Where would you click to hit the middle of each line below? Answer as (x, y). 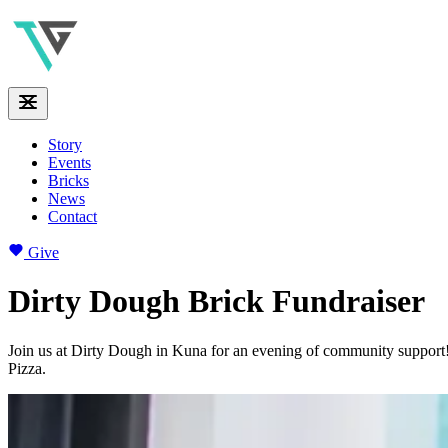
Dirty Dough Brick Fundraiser (216, 301)
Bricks (68, 180)
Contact (72, 216)
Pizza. (27, 368)
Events (69, 162)
